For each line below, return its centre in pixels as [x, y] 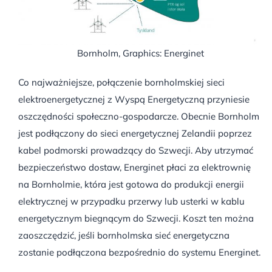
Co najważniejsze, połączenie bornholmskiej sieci [121, 83]
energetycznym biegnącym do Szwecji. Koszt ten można [136, 219]
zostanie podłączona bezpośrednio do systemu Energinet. [139, 253]
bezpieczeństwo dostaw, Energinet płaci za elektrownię [134, 168]
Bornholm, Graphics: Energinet [141, 53]
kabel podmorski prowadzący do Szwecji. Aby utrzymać [135, 151]
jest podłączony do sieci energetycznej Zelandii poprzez [135, 134]
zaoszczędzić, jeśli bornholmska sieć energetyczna [124, 236]
